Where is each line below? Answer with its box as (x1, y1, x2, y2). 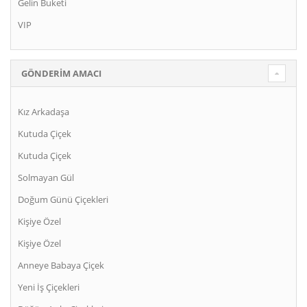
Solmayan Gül (18, 171, 74, 184)
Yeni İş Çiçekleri (18, 281, 79, 294)
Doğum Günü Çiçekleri (18, 193, 108, 206)
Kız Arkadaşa (18, 106, 69, 119)
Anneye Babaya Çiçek (18, 259, 104, 272)
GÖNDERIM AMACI (21, 67, 101, 80)
